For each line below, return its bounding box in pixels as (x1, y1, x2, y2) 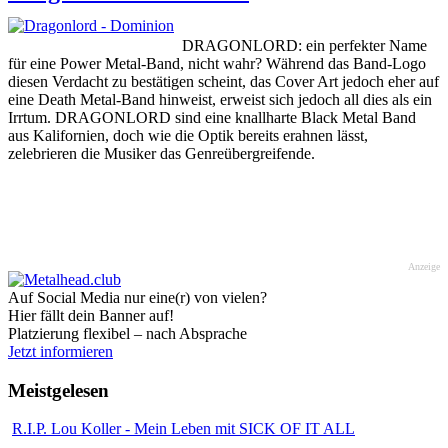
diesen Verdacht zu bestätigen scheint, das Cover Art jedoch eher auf (8, 72, 439, 90)
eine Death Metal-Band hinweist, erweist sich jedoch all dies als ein (8, 90, 432, 108)
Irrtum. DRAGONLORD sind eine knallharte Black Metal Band (8, 108, 416, 126)
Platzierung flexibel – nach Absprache (8, 324, 247, 342)
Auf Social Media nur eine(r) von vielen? (8, 288, 267, 306)
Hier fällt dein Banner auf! (8, 306, 174, 324)
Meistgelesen (8, 379, 109, 401)
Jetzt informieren (8, 342, 113, 360)
